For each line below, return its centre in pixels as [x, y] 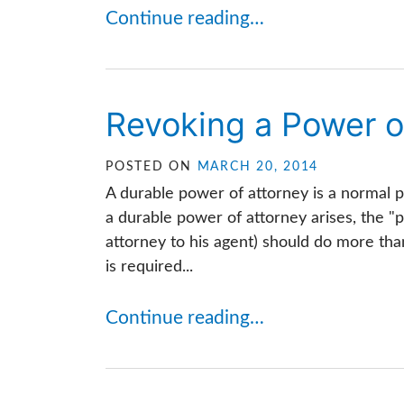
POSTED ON [151, 167]
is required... [149, 267]
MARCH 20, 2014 [257, 167]
